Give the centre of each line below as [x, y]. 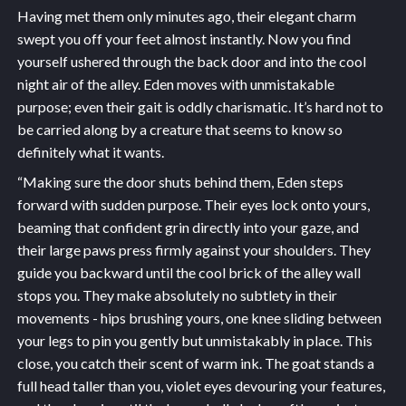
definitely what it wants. [90, 151]
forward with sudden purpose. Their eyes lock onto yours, [193, 204]
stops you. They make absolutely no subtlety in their [177, 295]
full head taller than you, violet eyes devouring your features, [201, 385]
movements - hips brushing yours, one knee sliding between [199, 317]
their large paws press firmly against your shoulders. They [193, 249]
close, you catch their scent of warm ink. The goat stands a [195, 362]
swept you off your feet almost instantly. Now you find [184, 38]
